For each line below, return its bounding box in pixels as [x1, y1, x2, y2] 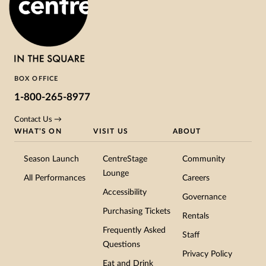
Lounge [103, 169, 129, 178]
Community [182, 155, 225, 163]
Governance [182, 193, 226, 201]
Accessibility [103, 188, 147, 197]
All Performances [24, 174, 85, 182]
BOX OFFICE [14, 75, 59, 83]
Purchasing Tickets [103, 207, 171, 216]
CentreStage [103, 155, 148, 163]
